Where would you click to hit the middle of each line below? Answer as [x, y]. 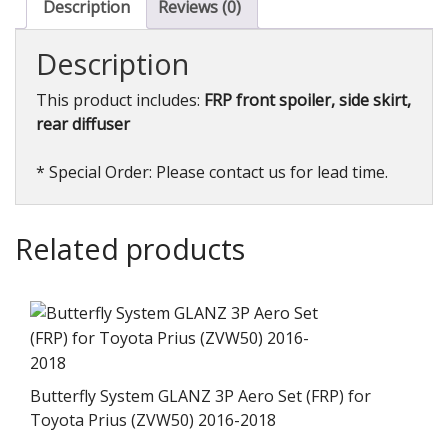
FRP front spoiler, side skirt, [307, 100]
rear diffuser [83, 124]
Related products [130, 248]
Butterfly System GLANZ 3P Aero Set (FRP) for [200, 396]
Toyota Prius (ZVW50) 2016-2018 [153, 420]
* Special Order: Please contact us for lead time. [212, 172]
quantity [40, 44]
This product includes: [120, 100]
